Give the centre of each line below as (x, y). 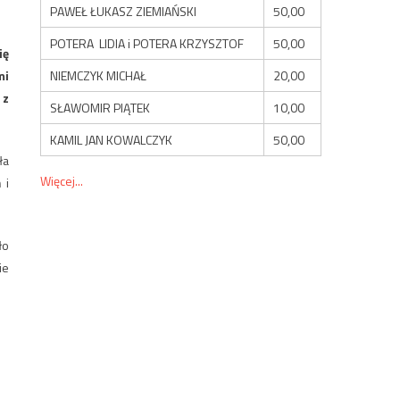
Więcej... (62, 180)
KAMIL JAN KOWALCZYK (112, 139)
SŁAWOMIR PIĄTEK (100, 107)
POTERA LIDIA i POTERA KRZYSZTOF (147, 43)
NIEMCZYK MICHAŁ (99, 75)
